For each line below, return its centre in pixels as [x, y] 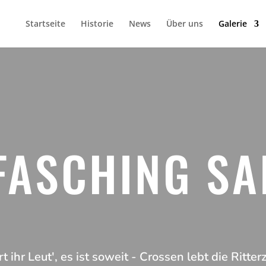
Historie [97, 23]
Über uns [184, 23]
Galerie [232, 23]
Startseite [45, 23]
